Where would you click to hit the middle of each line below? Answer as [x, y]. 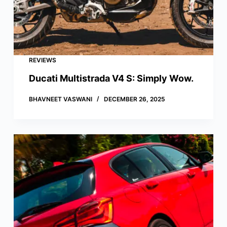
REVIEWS [42, 60]
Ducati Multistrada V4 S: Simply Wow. [111, 79]
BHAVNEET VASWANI [60, 99]
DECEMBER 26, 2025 [134, 99]
